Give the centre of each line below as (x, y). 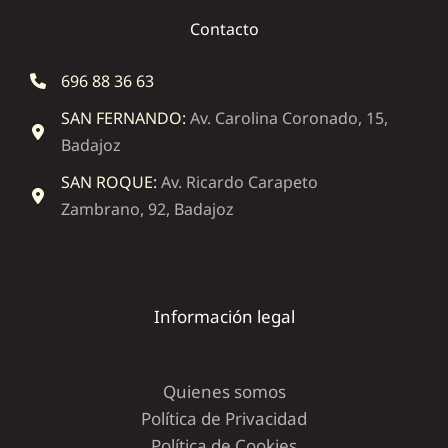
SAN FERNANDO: (125, 117)
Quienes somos (224, 391)
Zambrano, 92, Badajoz (147, 208)
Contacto (224, 29)
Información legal (224, 316)
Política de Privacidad (224, 418)
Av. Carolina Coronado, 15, (289, 117)
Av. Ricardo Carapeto (239, 181)
